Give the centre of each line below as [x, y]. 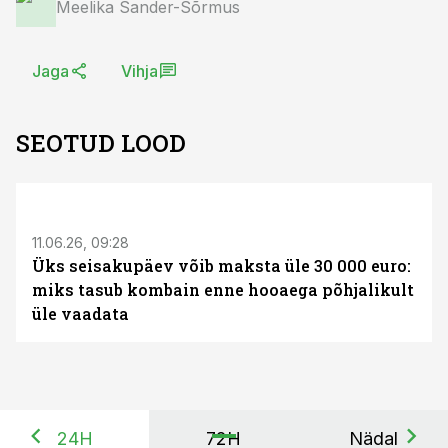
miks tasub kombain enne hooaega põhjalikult [223, 289]
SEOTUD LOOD [101, 143]
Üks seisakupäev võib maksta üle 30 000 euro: [221, 265]
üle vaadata [80, 313]
